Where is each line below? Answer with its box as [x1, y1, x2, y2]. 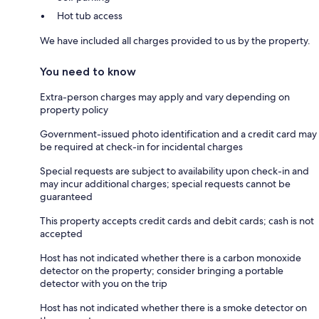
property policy [40, 103, 108, 117]
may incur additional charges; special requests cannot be [40, 177, 291, 191]
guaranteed [40, 190, 93, 204]
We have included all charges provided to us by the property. [40, 34, 310, 48]
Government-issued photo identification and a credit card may [40, 127, 317, 141]
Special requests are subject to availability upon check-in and [40, 164, 309, 178]
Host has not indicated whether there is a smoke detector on [40, 301, 307, 315]
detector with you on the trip [40, 277, 167, 291]
